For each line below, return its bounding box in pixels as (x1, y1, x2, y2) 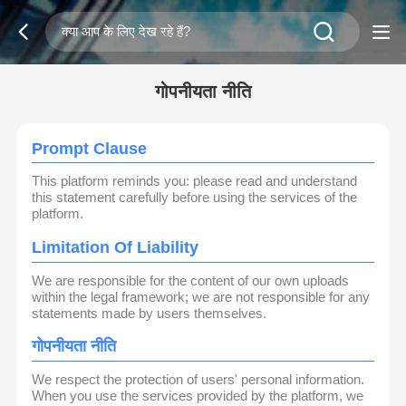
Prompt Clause (32, 140, 148, 159)
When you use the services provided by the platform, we (32, 387, 364, 403)
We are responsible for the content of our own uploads (32, 272, 350, 288)
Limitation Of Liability (32, 238, 199, 257)
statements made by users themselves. (32, 304, 267, 321)
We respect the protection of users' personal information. (32, 371, 365, 387)
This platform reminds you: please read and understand (32, 173, 358, 189)
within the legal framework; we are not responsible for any (32, 288, 371, 304)
